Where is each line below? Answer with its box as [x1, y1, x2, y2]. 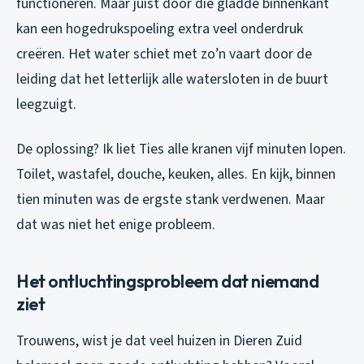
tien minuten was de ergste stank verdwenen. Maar [16, 189, 325, 210]
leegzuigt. [16, 94, 76, 115]
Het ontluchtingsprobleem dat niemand [16, 270, 319, 293]
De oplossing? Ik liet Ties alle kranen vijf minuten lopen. [16, 139, 346, 160]
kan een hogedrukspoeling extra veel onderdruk [16, 19, 303, 40]
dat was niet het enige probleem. [16, 214, 215, 236]
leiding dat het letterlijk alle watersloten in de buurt [16, 69, 328, 90]
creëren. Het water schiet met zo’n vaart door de [16, 44, 312, 65]
